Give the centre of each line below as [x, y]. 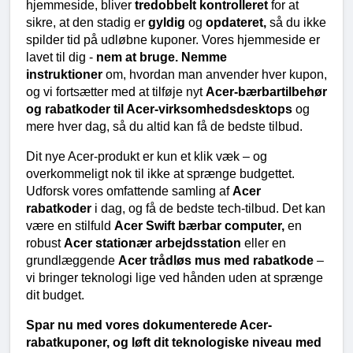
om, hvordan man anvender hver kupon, [216, 74]
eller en [265, 243]
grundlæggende [72, 260]
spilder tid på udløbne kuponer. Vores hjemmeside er [173, 39]
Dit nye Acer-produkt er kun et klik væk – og [147, 156]
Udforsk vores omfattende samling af [129, 191]
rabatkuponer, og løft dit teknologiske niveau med [174, 342]
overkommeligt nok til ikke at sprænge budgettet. [160, 173]
